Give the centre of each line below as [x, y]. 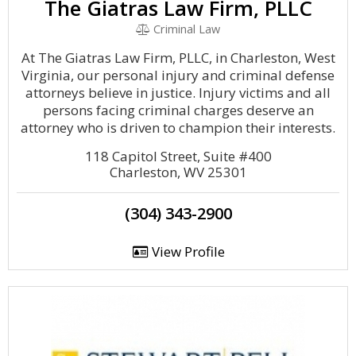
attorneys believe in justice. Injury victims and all [178, 93]
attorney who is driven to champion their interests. [178, 128]
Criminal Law [186, 29]
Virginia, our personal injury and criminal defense [178, 75]
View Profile [186, 252]
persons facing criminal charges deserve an [178, 110]
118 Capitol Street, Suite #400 [178, 156]
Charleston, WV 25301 [178, 172]
